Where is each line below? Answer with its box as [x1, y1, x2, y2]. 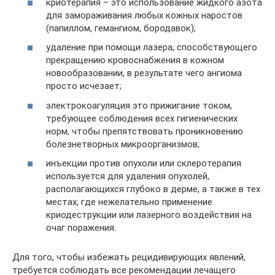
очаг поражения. [46, 222, 116, 233]
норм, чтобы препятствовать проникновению [46, 125, 243, 137]
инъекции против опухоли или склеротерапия [46, 158, 241, 169]
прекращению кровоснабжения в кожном [46, 55, 224, 66]
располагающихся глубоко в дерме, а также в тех [46, 184, 260, 195]
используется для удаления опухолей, [46, 171, 209, 182]
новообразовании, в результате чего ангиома [46, 68, 242, 79]
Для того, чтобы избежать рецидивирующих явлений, [12, 252, 246, 263]
